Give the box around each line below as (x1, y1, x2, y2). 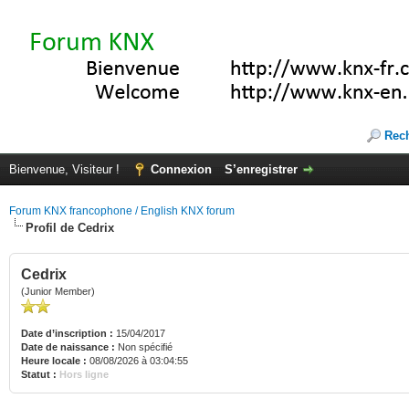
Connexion (151, 163, 212, 176)
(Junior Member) (21, 286, 95, 297)
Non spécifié (115, 341, 175, 352)
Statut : (21, 369, 57, 380)
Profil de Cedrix (26, 221, 114, 235)
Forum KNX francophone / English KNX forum (9, 204, 235, 217)
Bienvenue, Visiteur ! (9, 163, 123, 176)
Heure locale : (21, 355, 87, 366)
